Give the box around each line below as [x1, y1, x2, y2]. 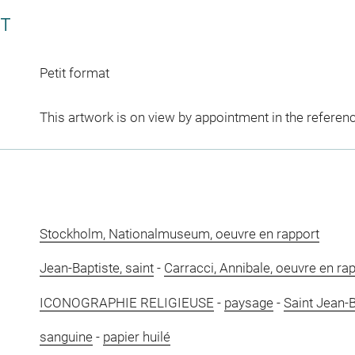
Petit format [39, 64, 109, 81]
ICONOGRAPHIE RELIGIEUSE [39, 294, 214, 311]
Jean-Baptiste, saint [39, 260, 154, 276]
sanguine [39, 329, 93, 345]
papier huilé [102, 329, 170, 345]
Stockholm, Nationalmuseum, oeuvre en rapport [39, 225, 319, 242]
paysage [223, 294, 273, 311]
